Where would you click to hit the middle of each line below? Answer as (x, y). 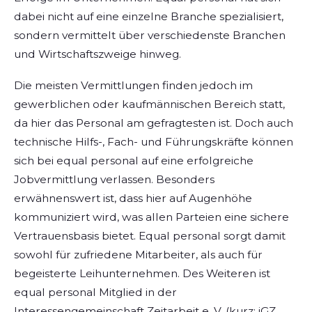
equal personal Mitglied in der (95, 292)
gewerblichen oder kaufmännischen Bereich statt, (149, 104)
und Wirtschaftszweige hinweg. (97, 54)
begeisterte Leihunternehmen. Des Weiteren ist (142, 273)
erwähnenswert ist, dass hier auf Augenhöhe (133, 198)
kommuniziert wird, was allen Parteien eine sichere (151, 217)
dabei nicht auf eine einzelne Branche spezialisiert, (149, 17)
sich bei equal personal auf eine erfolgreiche (134, 160)
